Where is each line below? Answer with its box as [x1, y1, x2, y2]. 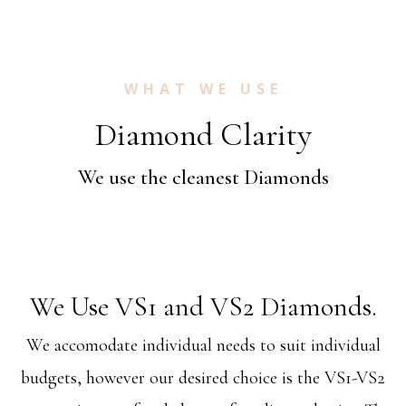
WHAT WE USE [123, 79, 283, 100]
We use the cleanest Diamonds [77, 165, 329, 191]
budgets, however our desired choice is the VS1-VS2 [21, 367, 385, 390]
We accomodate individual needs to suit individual [25, 334, 381, 357]
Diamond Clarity [94, 115, 312, 155]
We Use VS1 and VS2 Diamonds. [29, 290, 377, 324]
